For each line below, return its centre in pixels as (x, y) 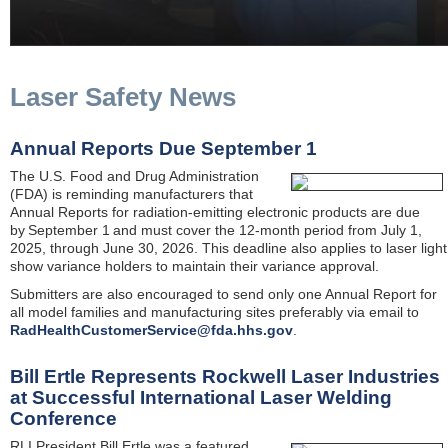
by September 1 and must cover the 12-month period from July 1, (216, 230)
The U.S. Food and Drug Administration (134, 176)
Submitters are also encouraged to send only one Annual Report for (223, 294)
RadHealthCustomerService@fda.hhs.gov (151, 330)
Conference (63, 418)
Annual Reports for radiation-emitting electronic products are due (215, 212)
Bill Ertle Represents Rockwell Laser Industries (225, 376)
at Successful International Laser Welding (201, 397)
